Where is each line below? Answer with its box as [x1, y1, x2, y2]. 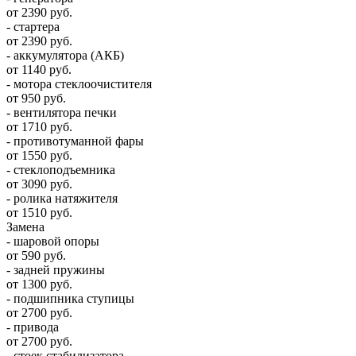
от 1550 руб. [6, 149, 72, 163]
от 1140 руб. [6, 63, 72, 77]
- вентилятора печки [6, 106, 117, 120]
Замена [6, 220, 44, 234]
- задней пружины [6, 263, 105, 277]
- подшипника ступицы [6, 292, 134, 306]
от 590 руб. [6, 249, 66, 263]
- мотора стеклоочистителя [6, 77, 152, 91]
